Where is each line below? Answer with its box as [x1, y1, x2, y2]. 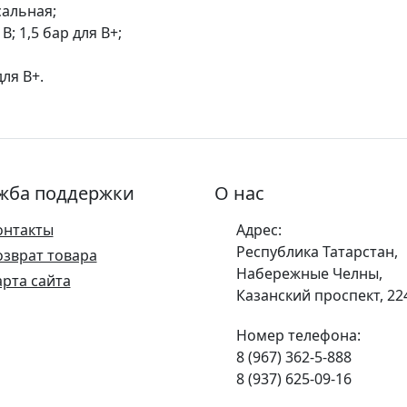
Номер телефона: [236, 325, 361, 345]
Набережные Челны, [236, 263, 382, 283]
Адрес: [236, 220, 282, 240]
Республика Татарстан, [236, 242, 398, 262]
